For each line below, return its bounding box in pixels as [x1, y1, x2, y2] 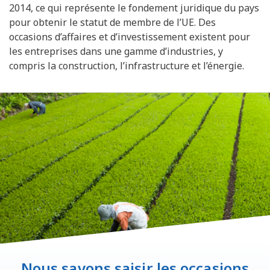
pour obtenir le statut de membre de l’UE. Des [9, 15, 216, 29]
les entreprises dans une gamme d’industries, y [9, 44, 223, 58]
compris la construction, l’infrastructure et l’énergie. [9, 58, 244, 72]
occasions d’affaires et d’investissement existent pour [9, 30, 250, 43]
